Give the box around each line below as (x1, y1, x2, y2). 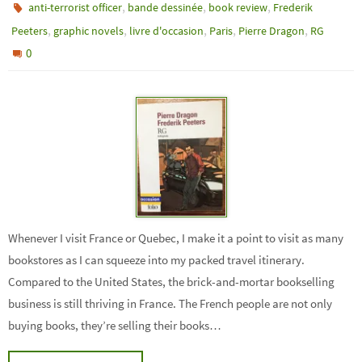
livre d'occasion (129, 23, 204, 38)
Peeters (11, 23, 48, 38)
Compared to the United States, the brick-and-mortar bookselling (8, 273, 335, 289)
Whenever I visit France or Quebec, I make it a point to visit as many (8, 229, 343, 246)
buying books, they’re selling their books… (8, 317, 221, 333)
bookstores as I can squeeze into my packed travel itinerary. (8, 251, 305, 267)
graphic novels (53, 23, 124, 38)
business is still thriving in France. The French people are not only (8, 295, 332, 311)
